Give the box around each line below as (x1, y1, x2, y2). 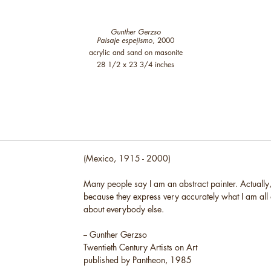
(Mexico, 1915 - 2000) (83, 152, 171, 165)
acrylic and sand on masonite (88, 47, 183, 58)
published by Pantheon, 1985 (83, 254, 192, 266)
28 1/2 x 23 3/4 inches (97, 59, 174, 70)
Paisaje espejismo (97, 35, 152, 46)
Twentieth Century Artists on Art (83, 241, 197, 253)
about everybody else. (83, 203, 164, 215)
